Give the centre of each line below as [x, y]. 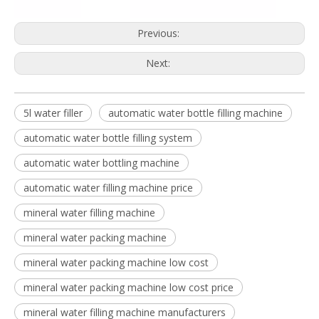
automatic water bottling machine [101, 163]
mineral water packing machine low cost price [129, 287]
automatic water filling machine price [108, 188]
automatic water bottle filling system [108, 138]
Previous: [159, 33]
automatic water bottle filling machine [195, 113]
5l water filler [53, 113]
